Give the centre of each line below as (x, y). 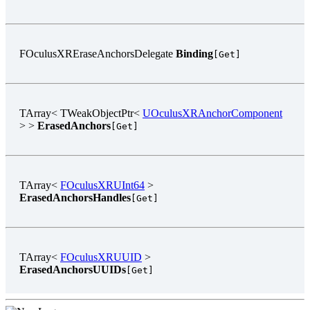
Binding (193, 53)
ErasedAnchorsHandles (75, 197)
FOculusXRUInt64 (102, 185)
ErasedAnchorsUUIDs (73, 269)
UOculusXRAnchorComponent (212, 113)
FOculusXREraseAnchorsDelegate (96, 53)
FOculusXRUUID (101, 257)
